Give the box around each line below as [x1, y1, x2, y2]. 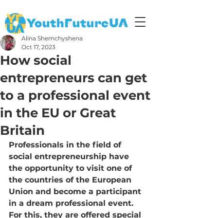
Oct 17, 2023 [21, 43, 55, 51]
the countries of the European [9, 175, 134, 184]
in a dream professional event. [9, 199, 136, 208]
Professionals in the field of [9, 140, 124, 149]
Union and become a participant [9, 187, 144, 196]
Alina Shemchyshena [21, 35, 83, 42]
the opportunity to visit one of [9, 163, 134, 173]
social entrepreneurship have [9, 152, 131, 161]
